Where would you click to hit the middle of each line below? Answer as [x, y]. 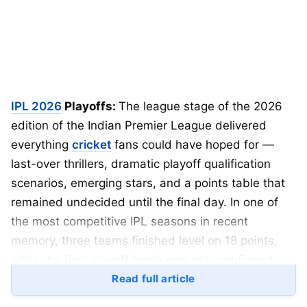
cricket [91, 144]
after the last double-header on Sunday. [122, 279]
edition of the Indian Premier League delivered [139, 125]
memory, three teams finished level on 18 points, [144, 240]
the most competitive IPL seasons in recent [130, 221]
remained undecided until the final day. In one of [145, 202]
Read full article [153, 278]
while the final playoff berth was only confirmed [142, 259]
